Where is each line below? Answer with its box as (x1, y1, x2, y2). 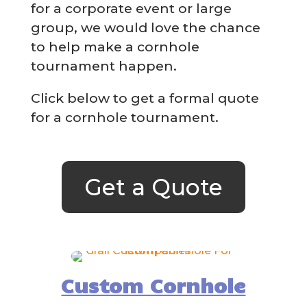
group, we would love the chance (30, 19, 260, 36)
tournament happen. (30, 57, 177, 74)
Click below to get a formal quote (30, 90, 259, 107)
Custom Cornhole (61, 272, 246, 297)
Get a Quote (84, 173, 223, 201)
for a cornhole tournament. (30, 109, 222, 126)
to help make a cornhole (30, 38, 199, 55)
